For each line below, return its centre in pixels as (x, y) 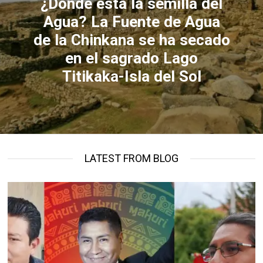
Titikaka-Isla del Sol (131, 76)
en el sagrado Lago (131, 58)
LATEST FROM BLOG (131, 158)
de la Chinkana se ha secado (131, 40)
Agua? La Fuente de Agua (131, 21)
